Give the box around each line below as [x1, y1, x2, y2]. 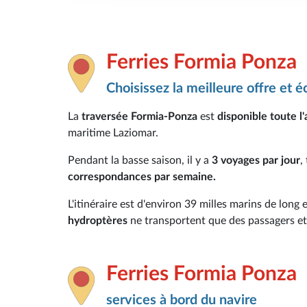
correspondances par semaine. [68, 171, 216, 182]
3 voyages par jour [212, 154, 300, 166]
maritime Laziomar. [68, 127, 158, 138]
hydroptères [68, 214, 127, 226]
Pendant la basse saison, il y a [68, 154, 212, 166]
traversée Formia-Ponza [82, 110, 197, 122]
